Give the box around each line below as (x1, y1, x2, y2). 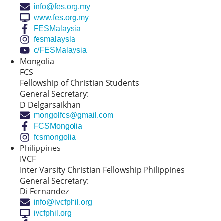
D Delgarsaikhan (20, 99, 81, 110)
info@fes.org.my (34, 2, 90, 11)
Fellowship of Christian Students (20, 77, 139, 88)
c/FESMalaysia (34, 46, 87, 54)
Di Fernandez (20, 186, 69, 197)
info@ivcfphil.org (34, 198, 92, 206)
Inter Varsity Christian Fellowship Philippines (20, 164, 184, 175)
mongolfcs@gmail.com (34, 111, 113, 119)
